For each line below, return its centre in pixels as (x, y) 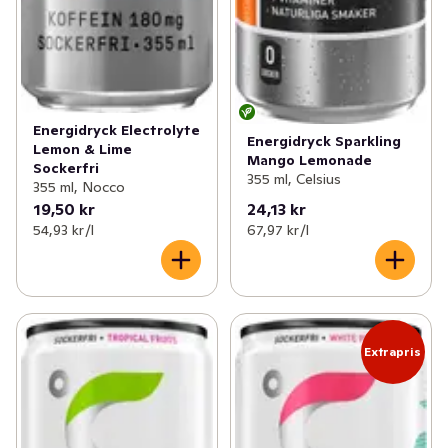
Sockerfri (66, 168)
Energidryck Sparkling (323, 140)
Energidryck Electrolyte (116, 130)
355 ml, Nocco (79, 187)
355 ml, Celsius (293, 178)
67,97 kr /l (277, 230)
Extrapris (393, 352)
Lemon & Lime (82, 149)
